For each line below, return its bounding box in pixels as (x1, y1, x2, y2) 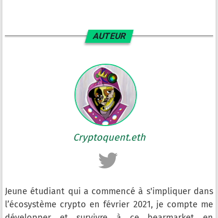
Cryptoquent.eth (73, 131, 145, 144)
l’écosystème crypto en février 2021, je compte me (5, 199, 213, 210)
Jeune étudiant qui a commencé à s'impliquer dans (5, 185, 213, 197)
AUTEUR (91, 31, 127, 41)
